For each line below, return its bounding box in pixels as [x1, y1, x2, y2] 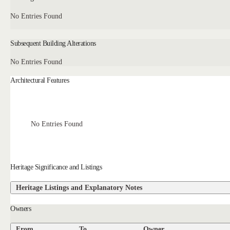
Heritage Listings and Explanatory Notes [16, 183, 143, 192]
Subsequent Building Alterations [10, 39, 96, 47]
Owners [10, 204, 31, 213]
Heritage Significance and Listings [10, 163, 102, 171]
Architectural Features [10, 76, 69, 85]
